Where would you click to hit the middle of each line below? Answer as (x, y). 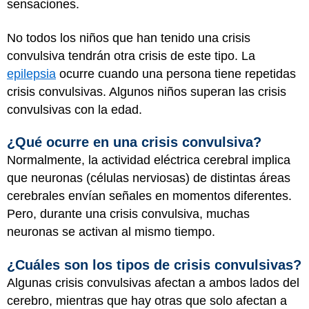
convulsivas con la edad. (74, 109)
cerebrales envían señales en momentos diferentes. (149, 196)
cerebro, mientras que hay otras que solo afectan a (147, 300)
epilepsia (31, 73)
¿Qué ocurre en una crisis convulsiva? (134, 142)
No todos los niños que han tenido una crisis (129, 38)
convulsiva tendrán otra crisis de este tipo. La (131, 56)
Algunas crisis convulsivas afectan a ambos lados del (153, 282)
